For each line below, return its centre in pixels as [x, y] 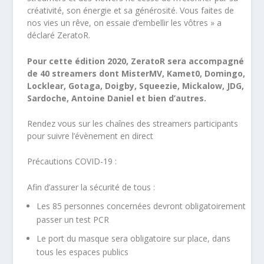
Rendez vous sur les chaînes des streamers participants [133, 123]
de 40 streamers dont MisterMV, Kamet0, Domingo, [136, 73]
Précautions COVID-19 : [72, 161]
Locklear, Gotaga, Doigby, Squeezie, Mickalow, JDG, [136, 85]
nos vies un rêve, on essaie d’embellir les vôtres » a [125, 23]
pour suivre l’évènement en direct [90, 136]
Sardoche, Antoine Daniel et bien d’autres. [119, 98]
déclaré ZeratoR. [59, 35]
